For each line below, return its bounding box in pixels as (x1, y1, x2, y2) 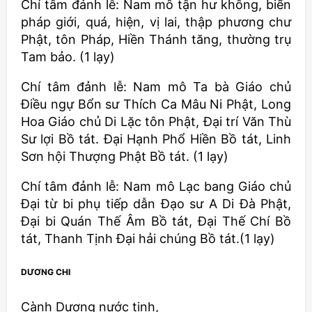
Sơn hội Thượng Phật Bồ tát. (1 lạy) (21, 149, 228, 164)
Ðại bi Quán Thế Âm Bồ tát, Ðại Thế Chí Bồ (21, 214, 291, 229)
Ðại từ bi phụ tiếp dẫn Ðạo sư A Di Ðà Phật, (21, 196, 291, 212)
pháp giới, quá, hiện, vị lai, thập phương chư (21, 15, 291, 30)
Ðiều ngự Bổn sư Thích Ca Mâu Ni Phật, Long (21, 97, 291, 112)
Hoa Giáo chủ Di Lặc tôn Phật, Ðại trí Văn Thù (21, 114, 291, 130)
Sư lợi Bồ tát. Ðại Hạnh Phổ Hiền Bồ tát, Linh (21, 132, 291, 147)
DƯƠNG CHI (21, 267, 70, 278)
